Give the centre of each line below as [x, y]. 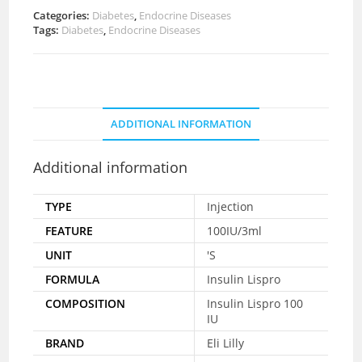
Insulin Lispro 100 [255, 303]
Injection [231, 206]
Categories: [63, 15]
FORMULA [73, 279]
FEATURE [69, 230]
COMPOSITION [86, 303]
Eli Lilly [226, 343]
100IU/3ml [235, 230]
